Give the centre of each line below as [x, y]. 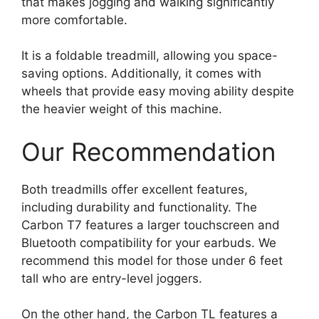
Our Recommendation [148, 151]
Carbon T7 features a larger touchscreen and [151, 225]
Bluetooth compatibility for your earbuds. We [149, 242]
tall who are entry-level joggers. [112, 278]
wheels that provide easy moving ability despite [158, 91]
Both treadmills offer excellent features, [135, 189]
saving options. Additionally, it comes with [141, 73]
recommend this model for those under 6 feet [152, 260]
